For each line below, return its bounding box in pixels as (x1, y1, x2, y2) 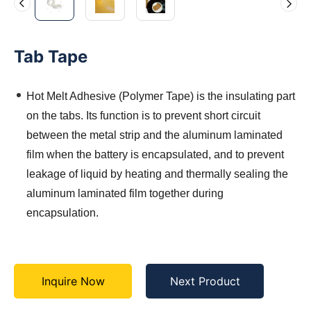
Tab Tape (14, 47, 87, 67)
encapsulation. (26, 207, 99, 219)
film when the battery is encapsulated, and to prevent (26, 149, 284, 160)
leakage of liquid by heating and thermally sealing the (26, 168, 288, 180)
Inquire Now (41, 274, 105, 288)
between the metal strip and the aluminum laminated (26, 129, 283, 141)
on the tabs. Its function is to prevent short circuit (26, 110, 260, 121)
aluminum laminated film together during (26, 187, 224, 199)
